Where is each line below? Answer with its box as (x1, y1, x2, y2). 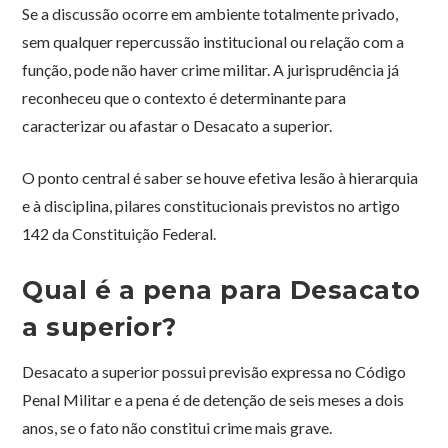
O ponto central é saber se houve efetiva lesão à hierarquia (22, 168, 419, 188)
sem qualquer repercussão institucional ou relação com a (22, 32, 405, 52)
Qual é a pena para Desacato (22, 275, 421, 306)
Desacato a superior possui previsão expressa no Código (22, 362, 407, 382)
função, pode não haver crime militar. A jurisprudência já (22, 60, 400, 80)
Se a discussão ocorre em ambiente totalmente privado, (22, 4, 399, 24)
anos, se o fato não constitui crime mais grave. (22, 418, 333, 438)
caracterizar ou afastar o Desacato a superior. (22, 116, 333, 136)
